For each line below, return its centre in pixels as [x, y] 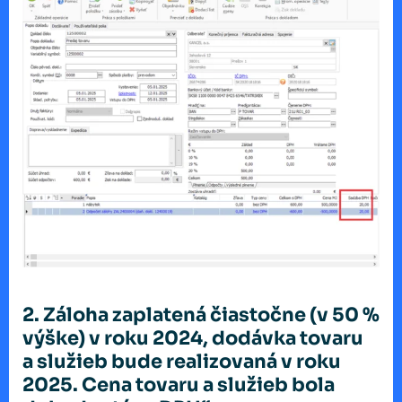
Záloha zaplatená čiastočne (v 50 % [211, 315]
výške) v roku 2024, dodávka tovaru [193, 339]
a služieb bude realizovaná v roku [182, 362]
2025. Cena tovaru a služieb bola [179, 385]
